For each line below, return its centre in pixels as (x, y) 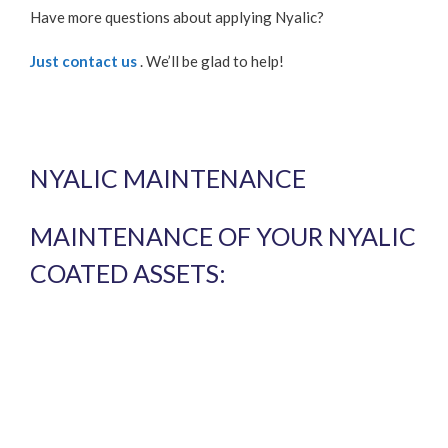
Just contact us (83, 61)
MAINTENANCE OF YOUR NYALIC (223, 235)
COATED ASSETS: (128, 272)
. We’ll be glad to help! (210, 61)
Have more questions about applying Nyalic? (177, 16)
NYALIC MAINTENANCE (168, 178)
